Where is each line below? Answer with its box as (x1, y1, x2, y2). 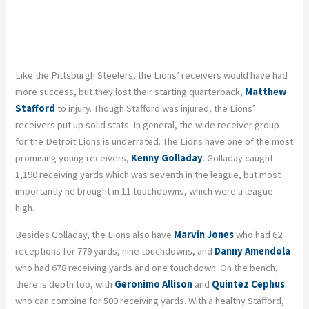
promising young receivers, (15, 152, 132, 165)
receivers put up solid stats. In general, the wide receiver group (15, 119, 280, 132)
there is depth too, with (15, 277, 115, 290)
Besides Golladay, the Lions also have (15, 228, 175, 241)
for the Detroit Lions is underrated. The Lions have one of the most (15, 135, 294, 148)
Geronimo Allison (114, 277, 193, 290)
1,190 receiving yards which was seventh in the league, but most (15, 168, 281, 181)
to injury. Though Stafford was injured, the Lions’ (55, 102, 256, 115)
